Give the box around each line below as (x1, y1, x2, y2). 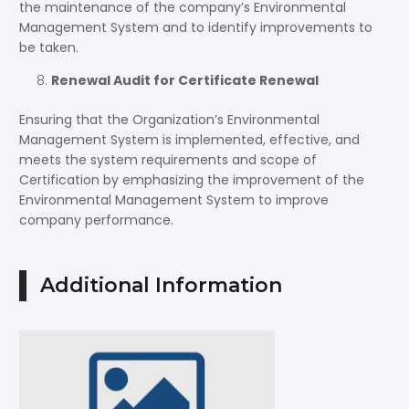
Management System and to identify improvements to (19, 18, 372, 37)
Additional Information (40, 272, 282, 298)
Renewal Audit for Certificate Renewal (51, 71, 319, 90)
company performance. (19, 211, 173, 230)
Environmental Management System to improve (19, 191, 329, 210)
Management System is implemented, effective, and (19, 131, 360, 150)
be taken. (19, 38, 79, 58)
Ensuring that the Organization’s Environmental (19, 110, 320, 130)
